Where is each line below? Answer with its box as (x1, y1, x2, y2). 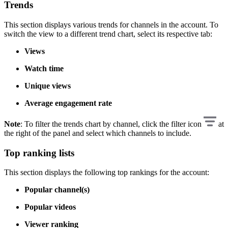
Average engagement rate (24, 98, 112, 107)
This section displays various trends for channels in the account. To (4, 20, 218, 29)
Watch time (24, 64, 64, 73)
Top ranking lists (4, 147, 74, 158)
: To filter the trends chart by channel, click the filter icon (20, 119, 204, 128)
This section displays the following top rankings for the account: (4, 168, 209, 177)
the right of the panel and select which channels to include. (4, 128, 191, 137)
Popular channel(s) (24, 185, 90, 194)
